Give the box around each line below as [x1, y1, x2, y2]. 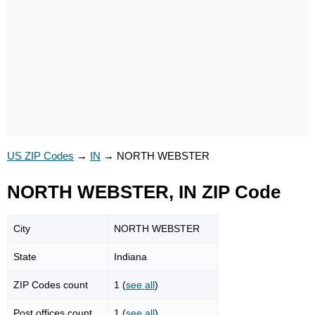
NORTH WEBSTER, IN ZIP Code [7, 182, 281, 202]
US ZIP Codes [7, 150, 74, 162]
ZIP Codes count [13, 278, 88, 290]
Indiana [114, 250, 147, 262]
